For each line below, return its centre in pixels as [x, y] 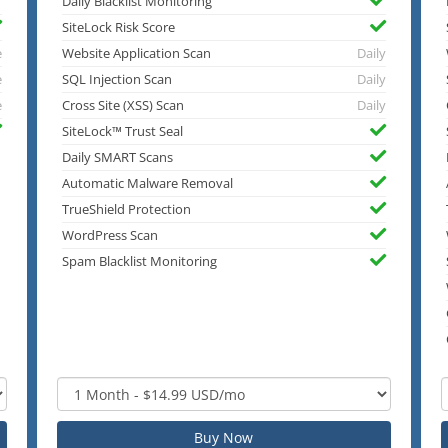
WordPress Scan [110, 236]
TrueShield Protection [127, 210]
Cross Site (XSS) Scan [123, 106]
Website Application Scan [137, 54]
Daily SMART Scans [118, 158]
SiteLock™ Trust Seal [123, 132]
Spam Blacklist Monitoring [140, 262]
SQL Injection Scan [117, 80]
